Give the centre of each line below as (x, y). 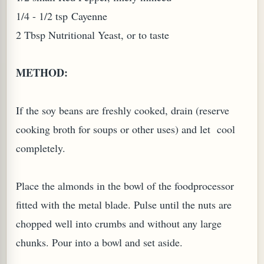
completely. (41, 148)
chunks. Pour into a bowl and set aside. (99, 242)
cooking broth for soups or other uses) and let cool (126, 129)
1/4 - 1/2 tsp (42, 16)
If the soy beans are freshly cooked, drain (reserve (123, 110)
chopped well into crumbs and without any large (119, 223)
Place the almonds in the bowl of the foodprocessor (125, 186)
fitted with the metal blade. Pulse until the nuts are (124, 204)
